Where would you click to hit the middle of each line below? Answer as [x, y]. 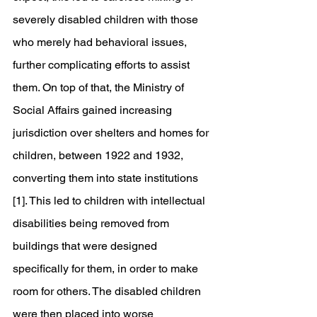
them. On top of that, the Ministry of [100, 87]
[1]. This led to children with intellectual [110, 201]
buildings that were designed [86, 246]
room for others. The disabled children [108, 291]
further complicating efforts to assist [103, 65]
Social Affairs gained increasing [94, 110]
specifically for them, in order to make [107, 269]
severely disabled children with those [107, 19]
